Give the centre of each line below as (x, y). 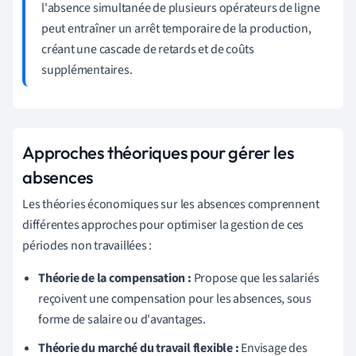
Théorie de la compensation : (115, 278)
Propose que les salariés (255, 278)
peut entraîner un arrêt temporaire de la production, (176, 28)
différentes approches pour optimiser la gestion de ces (163, 224)
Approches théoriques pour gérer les (158, 152)
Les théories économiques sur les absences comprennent (171, 204)
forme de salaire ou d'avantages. (122, 319)
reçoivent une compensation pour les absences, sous (175, 298)
